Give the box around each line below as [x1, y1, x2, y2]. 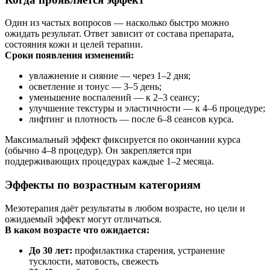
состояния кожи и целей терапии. [5, 39, 143, 50]
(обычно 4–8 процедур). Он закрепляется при [5, 145, 192, 156]
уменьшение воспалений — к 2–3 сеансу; [29, 92, 199, 103]
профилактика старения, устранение [72, 245, 225, 256]
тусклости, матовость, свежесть [29, 256, 159, 266]
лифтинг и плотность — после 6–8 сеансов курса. [29, 114, 234, 125]
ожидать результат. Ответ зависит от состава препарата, [5, 28, 234, 39]
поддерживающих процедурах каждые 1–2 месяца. [5, 156, 214, 167]
